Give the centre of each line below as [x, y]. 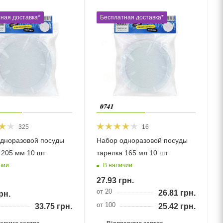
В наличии [117, 166]
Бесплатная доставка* [132, 18]
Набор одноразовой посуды [142, 140]
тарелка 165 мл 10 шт [132, 153]
